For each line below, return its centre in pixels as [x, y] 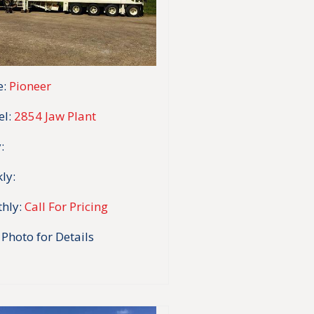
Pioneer [30, 86]
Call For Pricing [66, 206]
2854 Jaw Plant [55, 116]
